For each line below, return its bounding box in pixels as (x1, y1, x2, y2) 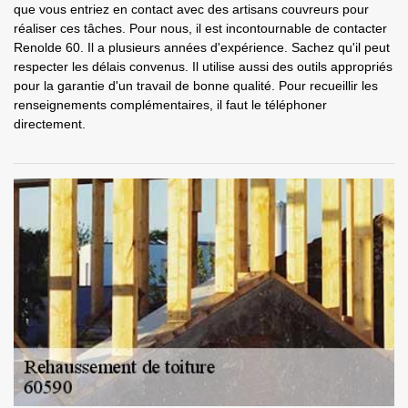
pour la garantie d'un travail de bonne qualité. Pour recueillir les (14, 78, 378, 93)
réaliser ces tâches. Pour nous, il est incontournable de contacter (14, 21, 387, 36)
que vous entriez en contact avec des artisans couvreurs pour (14, 2, 369, 16)
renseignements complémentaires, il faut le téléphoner (14, 97, 327, 112)
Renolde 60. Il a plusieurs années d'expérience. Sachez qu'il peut (14, 40, 390, 55)
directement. (14, 117, 86, 131)
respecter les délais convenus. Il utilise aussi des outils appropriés (14, 59, 393, 74)
